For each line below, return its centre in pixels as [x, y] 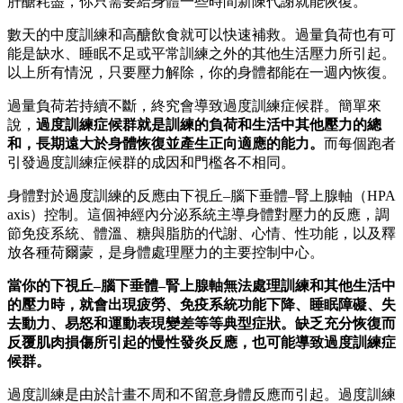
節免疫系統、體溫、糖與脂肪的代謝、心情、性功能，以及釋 [201, 234]
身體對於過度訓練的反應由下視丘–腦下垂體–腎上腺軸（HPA [201, 196]
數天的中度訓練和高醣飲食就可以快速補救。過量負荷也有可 [201, 35]
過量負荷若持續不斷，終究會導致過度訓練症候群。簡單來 [194, 106]
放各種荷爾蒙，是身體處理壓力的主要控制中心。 [166, 253]
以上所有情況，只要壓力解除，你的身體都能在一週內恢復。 [201, 73]
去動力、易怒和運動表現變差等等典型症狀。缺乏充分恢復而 [201, 324]
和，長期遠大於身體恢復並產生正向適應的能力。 [166, 144]
